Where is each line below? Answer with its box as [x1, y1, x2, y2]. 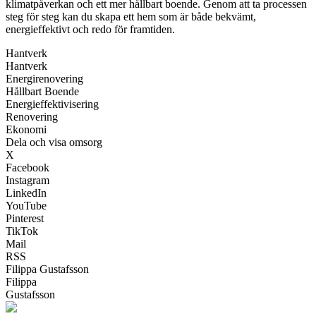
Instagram [6, 174, 49, 186]
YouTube [6, 199, 47, 212]
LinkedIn [6, 186, 47, 199]
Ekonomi [6, 123, 47, 135]
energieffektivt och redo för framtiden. [6, 23, 175, 35]
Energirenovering [6, 72, 83, 85]
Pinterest [6, 212, 44, 224]
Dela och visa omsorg [6, 135, 102, 148]
